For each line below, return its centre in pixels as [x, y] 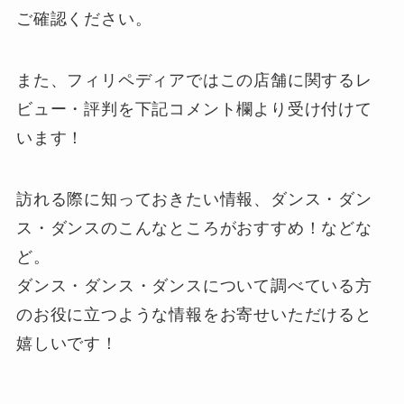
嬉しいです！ [67, 343]
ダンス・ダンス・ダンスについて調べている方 [194, 285]
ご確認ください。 [84, 19]
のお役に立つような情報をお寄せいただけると [194, 314]
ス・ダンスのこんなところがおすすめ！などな [194, 228]
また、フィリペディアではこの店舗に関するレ [194, 81]
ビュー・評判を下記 [92, 110]
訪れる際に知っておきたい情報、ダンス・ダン [194, 199]
